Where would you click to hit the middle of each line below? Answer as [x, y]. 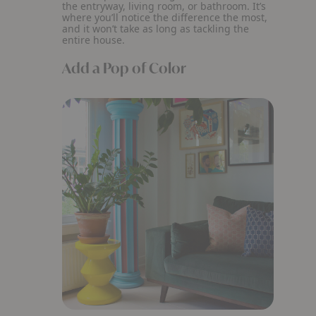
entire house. [93, 40]
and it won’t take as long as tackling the [156, 29]
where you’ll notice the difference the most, [165, 17]
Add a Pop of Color [124, 68]
